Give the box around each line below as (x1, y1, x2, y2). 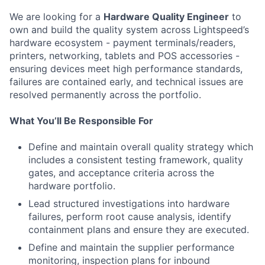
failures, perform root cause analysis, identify (28, 211, 231, 223)
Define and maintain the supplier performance (28, 241, 234, 254)
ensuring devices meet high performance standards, (9, 63, 243, 75)
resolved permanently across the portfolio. (9, 89, 201, 101)
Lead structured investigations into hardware (28, 198, 230, 210)
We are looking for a (9, 11, 104, 23)
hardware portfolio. (28, 180, 115, 192)
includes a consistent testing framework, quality (28, 154, 243, 166)
